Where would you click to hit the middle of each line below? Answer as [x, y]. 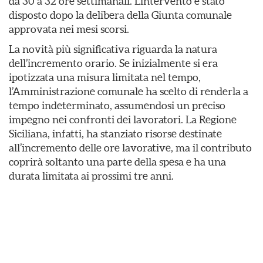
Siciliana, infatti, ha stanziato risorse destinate [115, 134]
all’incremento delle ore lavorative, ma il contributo [130, 148]
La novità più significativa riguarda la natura [113, 49]
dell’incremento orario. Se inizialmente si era [113, 63]
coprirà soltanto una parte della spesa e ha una [117, 162]
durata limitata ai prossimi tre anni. [91, 176]
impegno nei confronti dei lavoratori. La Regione [123, 119]
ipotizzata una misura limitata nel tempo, [105, 77]
